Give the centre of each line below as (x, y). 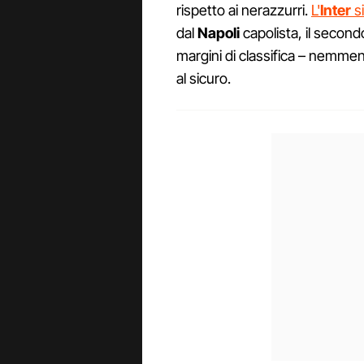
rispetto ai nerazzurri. (244, 11)
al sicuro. (204, 79)
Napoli (219, 33)
